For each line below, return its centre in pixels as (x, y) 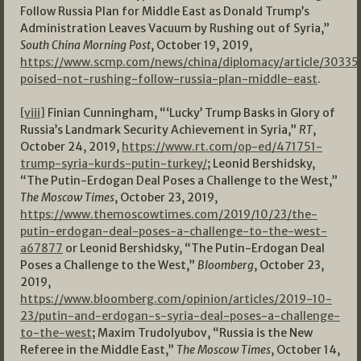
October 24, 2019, (71, 147)
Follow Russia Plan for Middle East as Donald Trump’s (165, 12)
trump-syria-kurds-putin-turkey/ (114, 164)
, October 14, (305, 350)
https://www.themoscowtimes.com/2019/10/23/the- (169, 215)
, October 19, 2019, (203, 46)
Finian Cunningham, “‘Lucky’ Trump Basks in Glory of (190, 113)
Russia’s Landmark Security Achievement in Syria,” (160, 130)
